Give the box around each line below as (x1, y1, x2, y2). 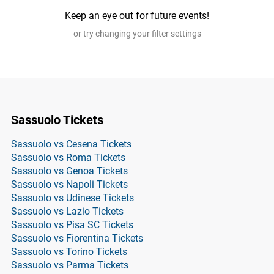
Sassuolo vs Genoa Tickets (11, 165, 128, 177)
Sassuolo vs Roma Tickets (11, 152, 125, 163)
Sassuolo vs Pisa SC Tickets (11, 219, 133, 231)
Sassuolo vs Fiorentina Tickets (11, 232, 143, 244)
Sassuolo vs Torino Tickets (11, 246, 127, 257)
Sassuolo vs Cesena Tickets (11, 138, 131, 150)
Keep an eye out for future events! (65, 10, 209, 21)
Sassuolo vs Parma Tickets (11, 259, 128, 271)
